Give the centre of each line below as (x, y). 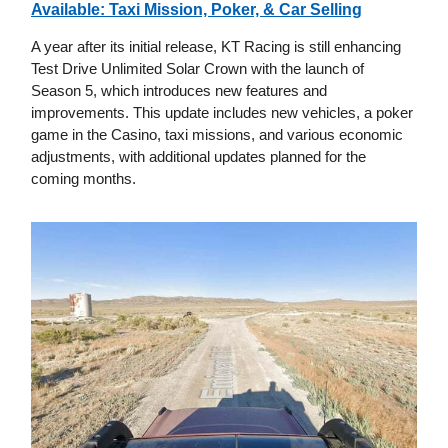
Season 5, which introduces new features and (179, 91)
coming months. (83, 179)
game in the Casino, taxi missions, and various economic (217, 135)
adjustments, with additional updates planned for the (198, 157)
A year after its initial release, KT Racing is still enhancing (216, 47)
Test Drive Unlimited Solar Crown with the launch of (197, 69)
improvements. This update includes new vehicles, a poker (222, 113)
